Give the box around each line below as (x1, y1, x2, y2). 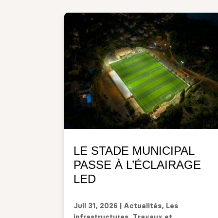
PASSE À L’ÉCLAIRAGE (73, 158, 201, 171)
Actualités (124, 202, 162, 210)
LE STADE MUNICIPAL (73, 144, 194, 157)
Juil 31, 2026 (73, 202, 118, 210)
